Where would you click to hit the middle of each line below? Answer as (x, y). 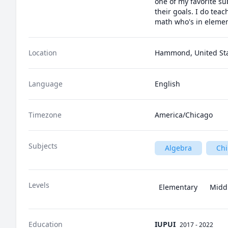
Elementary (178, 187)
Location (43, 53)
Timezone (45, 115)
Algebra (178, 148)
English (167, 84)
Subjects (43, 146)
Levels (39, 185)
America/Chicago (184, 115)
